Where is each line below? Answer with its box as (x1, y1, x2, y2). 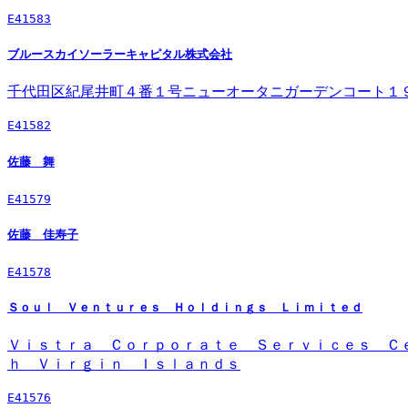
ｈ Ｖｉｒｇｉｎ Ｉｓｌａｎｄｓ (7, 356, 240, 372)
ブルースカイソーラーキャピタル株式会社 (7, 47, 232, 62)
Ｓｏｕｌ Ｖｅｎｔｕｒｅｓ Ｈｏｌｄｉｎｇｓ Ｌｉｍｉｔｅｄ (7, 301, 362, 315)
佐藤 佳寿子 (7, 227, 78, 241)
